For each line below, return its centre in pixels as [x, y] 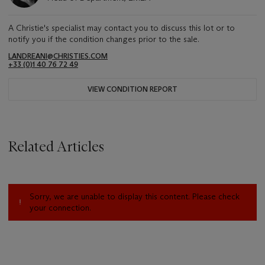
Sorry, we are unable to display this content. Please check [135, 197]
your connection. [60, 208]
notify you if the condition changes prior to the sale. [104, 39]
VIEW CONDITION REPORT [132, 89]
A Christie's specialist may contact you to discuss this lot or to [122, 28]
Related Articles [56, 147]
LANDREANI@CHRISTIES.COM [58, 56]
